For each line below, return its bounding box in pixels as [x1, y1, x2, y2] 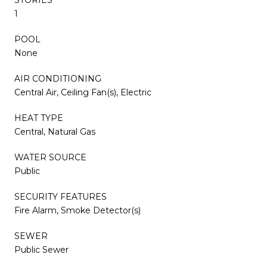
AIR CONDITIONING [14, 73, 101, 84]
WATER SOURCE [14, 151, 86, 163]
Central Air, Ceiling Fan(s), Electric [14, 86, 151, 98]
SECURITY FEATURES [14, 191, 107, 202]
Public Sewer [14, 244, 69, 255]
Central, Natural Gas [14, 126, 95, 137]
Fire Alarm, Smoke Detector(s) [14, 204, 141, 216]
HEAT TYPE [14, 112, 63, 123]
